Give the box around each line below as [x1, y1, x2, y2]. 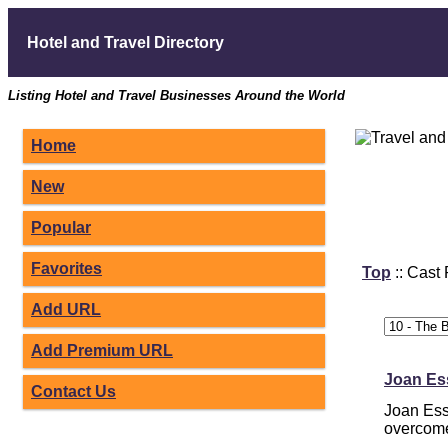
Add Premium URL [31, 342, 173, 359]
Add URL [31, 301, 101, 318]
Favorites [31, 260, 102, 277]
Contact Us [31, 383, 116, 400]
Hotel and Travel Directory [23, 33, 224, 51]
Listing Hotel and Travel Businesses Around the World [8, 88, 345, 104]
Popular [31, 219, 91, 236]
